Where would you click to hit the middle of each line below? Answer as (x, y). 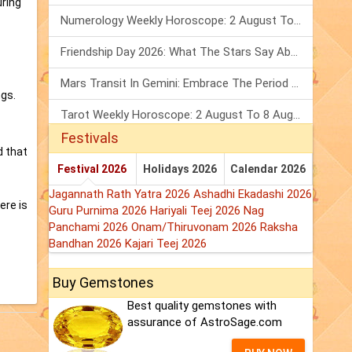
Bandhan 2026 (87, 244)
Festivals (90, 138)
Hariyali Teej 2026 (197, 211)
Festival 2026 (92, 169)
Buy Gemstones (103, 283)
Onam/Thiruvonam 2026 (196, 227)
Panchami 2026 (90, 227)
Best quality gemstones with (202, 306)
